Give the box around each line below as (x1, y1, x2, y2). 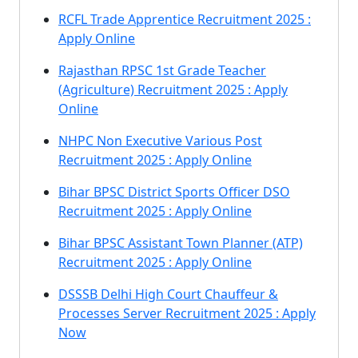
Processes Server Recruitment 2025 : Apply (58, 304, 316, 322)
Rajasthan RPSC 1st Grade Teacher (58, 62, 266, 79)
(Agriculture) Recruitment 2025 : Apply (58, 81, 288, 98)
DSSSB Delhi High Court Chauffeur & (58, 285, 278, 303)
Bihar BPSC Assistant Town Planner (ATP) (58, 234, 303, 252)
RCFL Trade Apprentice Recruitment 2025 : (58, 10, 311, 28)
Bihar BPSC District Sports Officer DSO (58, 183, 290, 201)
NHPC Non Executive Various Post (58, 132, 262, 149)
